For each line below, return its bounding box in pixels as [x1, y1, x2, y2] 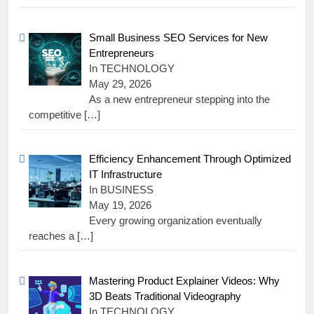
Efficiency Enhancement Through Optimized [89, 153, 292, 165]
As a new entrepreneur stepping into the [89, 93, 271, 105]
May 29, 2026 [89, 77, 152, 90]
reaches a [29, 230, 77, 243]
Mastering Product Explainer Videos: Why [89, 274, 280, 287]
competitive [29, 108, 84, 121]
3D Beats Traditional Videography [89, 289, 242, 302]
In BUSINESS [89, 184, 154, 196]
